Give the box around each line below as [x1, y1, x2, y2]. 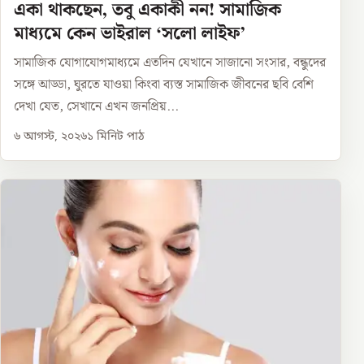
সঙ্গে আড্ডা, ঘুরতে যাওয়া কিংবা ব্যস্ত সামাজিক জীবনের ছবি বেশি [14, 75, 314, 96]
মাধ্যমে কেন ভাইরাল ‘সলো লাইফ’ [14, 19, 245, 49]
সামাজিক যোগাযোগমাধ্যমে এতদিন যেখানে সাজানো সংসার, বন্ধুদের [14, 53, 326, 74]
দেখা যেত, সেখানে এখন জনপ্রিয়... [14, 97, 179, 118]
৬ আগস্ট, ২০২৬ [14, 129, 87, 145]
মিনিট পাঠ [93, 129, 145, 145]
